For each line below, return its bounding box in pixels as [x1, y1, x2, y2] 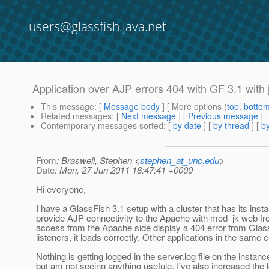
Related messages [41, 110, 112, 122]
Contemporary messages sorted [41, 119, 163, 132]
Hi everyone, [36, 183, 86, 196]
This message [41, 100, 94, 113]
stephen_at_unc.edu [140, 154, 219, 167]
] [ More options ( [160, 100, 227, 113]
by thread [213, 119, 249, 132]
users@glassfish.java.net [29, 18, 166, 35]
